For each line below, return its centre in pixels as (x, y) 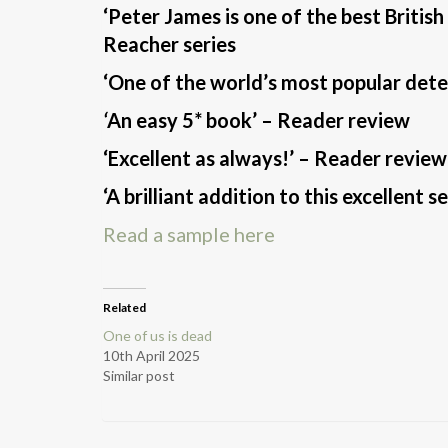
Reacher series (169, 43)
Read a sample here (189, 233)
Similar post (139, 375)
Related (124, 307)
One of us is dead (157, 335)
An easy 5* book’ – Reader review (258, 119)
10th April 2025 (151, 355)
